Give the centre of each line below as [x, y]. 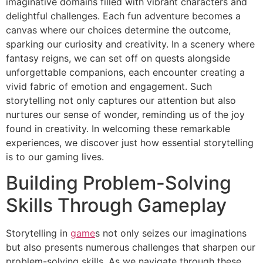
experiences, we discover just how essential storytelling [130, 142]
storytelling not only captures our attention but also [121, 100]
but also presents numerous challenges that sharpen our [131, 247]
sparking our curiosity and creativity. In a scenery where [130, 44]
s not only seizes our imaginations [171, 233]
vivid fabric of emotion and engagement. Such [109, 86]
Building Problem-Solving [119, 183]
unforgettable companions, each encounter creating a [125, 72]
